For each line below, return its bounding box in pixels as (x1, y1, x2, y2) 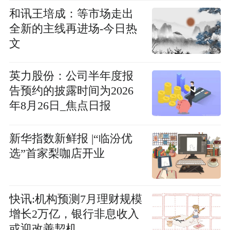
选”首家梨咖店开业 (9, 147, 105, 160)
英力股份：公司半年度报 (9, 70, 133, 83)
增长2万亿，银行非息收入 (9, 207, 139, 220)
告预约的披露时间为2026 (9, 85, 133, 98)
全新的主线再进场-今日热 (9, 22, 137, 35)
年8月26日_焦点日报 (9, 100, 111, 112)
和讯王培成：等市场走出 (9, 7, 133, 20)
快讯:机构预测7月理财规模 (9, 193, 142, 205)
